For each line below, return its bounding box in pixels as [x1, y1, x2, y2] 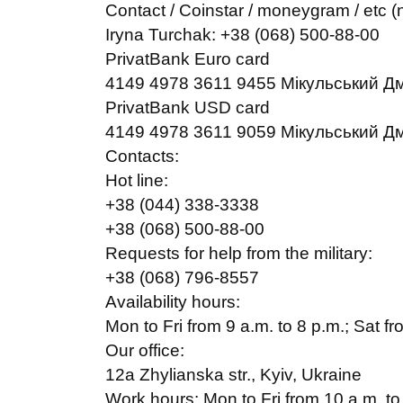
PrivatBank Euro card [105, 49, 270, 68]
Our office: [105, 341, 184, 360]
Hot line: [105, 171, 168, 190]
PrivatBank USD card [105, 98, 270, 117]
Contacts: [105, 147, 179, 166]
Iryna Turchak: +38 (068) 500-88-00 [105, 25, 380, 44]
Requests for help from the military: [105, 244, 372, 263]
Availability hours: [105, 292, 240, 311]
